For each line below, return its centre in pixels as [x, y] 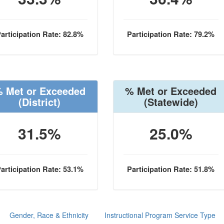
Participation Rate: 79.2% [171, 34]
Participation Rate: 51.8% [171, 169]
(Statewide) [171, 102]
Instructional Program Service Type [160, 215]
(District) [40, 102]
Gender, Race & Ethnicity [49, 215]
